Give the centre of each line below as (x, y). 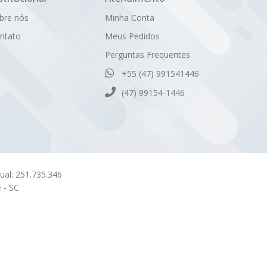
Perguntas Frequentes (148, 55)
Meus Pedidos (132, 36)
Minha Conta (130, 18)
